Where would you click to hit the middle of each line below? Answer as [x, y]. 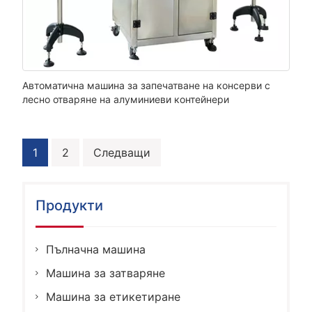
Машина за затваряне [105, 273]
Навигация [59, 154]
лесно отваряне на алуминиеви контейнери [125, 100]
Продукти [69, 206]
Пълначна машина [95, 250]
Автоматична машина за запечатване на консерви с [146, 86]
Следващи [122, 153]
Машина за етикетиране [113, 297]
